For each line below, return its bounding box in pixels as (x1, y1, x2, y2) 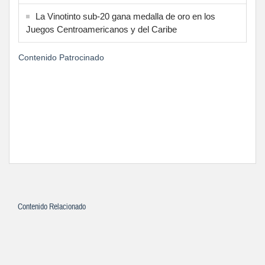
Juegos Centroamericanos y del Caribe (26, 24, 177, 35)
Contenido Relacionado (18, 202, 86, 213)
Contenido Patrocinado (18, 53, 104, 63)
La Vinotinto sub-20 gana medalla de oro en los (35, 11, 215, 22)
